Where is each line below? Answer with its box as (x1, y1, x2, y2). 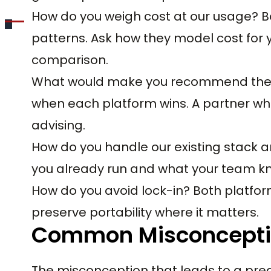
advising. (31, 116, 85, 134)
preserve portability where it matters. (31, 203, 259, 221)
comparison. (31, 51, 108, 68)
